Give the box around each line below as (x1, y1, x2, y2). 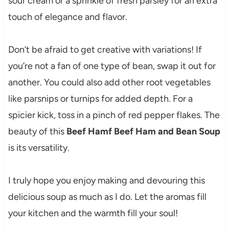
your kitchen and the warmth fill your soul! (8, 208, 178, 219)
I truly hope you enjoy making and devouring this (8, 175, 205, 187)
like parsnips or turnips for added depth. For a (8, 93, 193, 105)
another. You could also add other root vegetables (8, 77, 211, 88)
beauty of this (8, 126, 66, 138)
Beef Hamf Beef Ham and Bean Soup (66, 126, 220, 138)
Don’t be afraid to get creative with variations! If (8, 44, 202, 56)
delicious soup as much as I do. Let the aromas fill (8, 191, 207, 203)
